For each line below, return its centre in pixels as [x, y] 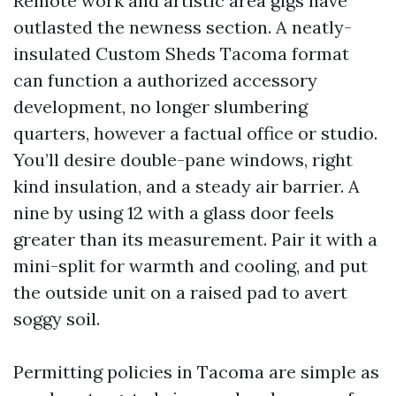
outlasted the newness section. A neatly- [183, 27]
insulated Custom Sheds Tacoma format [181, 53]
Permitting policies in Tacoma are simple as [196, 371]
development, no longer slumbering [160, 106]
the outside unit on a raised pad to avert [180, 292]
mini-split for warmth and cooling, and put [190, 265]
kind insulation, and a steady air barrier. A [187, 186]
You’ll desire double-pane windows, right [183, 159]
